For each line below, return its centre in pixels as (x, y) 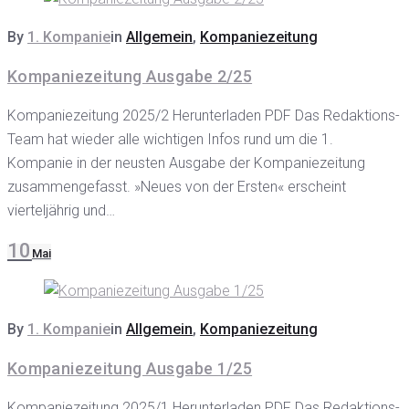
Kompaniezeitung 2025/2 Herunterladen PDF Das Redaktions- (204, 115)
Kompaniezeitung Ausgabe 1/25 (130, 368)
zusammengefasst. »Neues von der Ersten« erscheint (177, 187)
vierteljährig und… (61, 210)
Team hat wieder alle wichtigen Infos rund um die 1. (170, 139)
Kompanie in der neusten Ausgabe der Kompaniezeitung (186, 163)
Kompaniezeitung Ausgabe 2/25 (130, 76)
